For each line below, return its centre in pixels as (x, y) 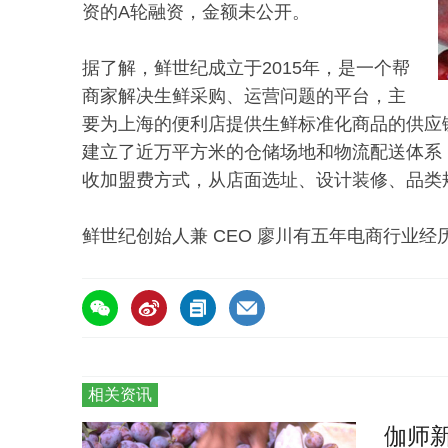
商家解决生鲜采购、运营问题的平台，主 (244, 96)
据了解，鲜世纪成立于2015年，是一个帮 (246, 68)
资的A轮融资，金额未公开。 (196, 12)
